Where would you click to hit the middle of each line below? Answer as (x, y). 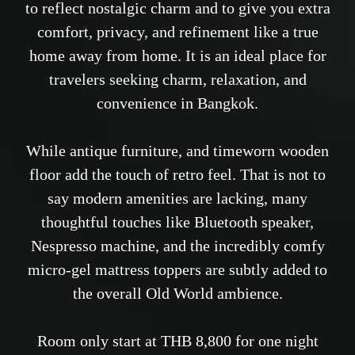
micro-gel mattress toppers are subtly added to (177, 269)
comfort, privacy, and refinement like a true (177, 31)
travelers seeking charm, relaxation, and (177, 79)
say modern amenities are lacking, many (177, 198)
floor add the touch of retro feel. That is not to (177, 174)
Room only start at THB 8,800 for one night (177, 340)
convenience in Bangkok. (177, 103)
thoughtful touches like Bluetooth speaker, (177, 221)
